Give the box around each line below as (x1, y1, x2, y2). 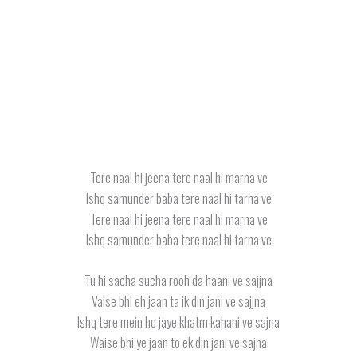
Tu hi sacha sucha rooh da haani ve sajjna (84, 271, 273, 291)
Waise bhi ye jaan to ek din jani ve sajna (90, 333, 267, 353)
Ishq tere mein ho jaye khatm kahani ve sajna (77, 312, 280, 332)
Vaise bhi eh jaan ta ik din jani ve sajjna (92, 292, 265, 312)
